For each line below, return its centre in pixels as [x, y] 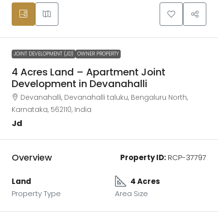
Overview [32, 157]
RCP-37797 [186, 157]
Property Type [36, 193]
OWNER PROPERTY [98, 54]
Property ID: [143, 157]
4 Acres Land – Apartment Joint [89, 72]
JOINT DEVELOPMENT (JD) [44, 54]
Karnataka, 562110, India [52, 109]
